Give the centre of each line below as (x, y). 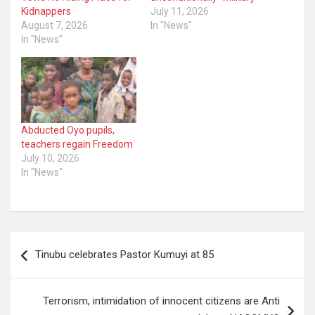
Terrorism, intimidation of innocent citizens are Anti (161, 301)
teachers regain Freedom (77, 144)
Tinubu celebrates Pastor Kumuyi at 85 (124, 254)
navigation (51, 264)
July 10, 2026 (50, 158)
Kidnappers (46, 12)
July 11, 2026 (180, 12)
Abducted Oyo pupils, (68, 130)
